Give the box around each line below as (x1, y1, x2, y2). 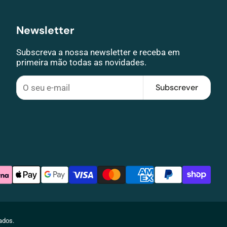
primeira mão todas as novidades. (16, 57, 146, 67)
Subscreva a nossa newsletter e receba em (16, 47, 180, 57)
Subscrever (156, 82, 198, 93)
